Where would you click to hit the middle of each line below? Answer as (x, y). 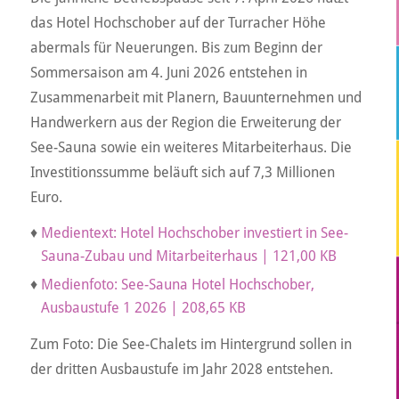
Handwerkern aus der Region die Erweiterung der (185, 122)
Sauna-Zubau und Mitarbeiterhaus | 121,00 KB (188, 256)
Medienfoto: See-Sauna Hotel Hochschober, (177, 285)
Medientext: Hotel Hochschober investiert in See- (194, 233)
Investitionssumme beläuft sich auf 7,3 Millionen (182, 172)
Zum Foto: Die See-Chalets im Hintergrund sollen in (191, 344)
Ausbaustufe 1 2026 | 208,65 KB (143, 308)
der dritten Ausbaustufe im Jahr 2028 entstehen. (181, 369)
